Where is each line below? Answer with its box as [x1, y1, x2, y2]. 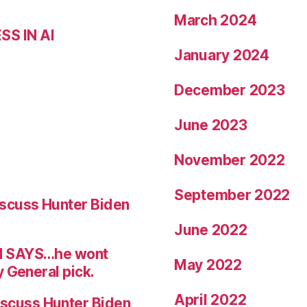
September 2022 [174, 186, 291, 204]
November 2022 [174, 151, 285, 169]
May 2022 [174, 256, 242, 273]
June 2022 [174, 221, 247, 238]
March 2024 [174, 12, 257, 29]
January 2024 [174, 47, 269, 64]
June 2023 [174, 116, 247, 134]
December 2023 [174, 82, 285, 99]
